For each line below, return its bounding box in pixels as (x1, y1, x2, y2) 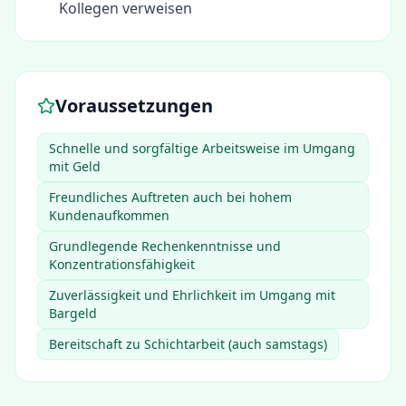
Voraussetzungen (55, 93, 213, 118)
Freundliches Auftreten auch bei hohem (49, 188, 292, 206)
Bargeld (49, 304, 97, 322)
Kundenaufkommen (49, 207, 169, 224)
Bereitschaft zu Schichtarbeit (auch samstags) (49, 335, 327, 353)
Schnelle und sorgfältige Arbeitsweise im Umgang (49, 140, 355, 157)
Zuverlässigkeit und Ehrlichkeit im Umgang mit (49, 286, 335, 304)
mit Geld (49, 158, 101, 175)
